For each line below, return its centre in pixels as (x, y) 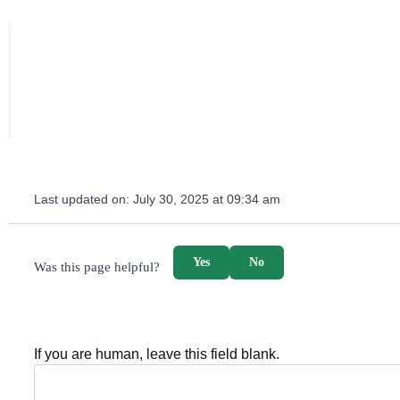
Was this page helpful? (97, 267)
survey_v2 (62, 252)
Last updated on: (83, 200)
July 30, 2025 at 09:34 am (207, 200)
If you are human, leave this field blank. (157, 354)
